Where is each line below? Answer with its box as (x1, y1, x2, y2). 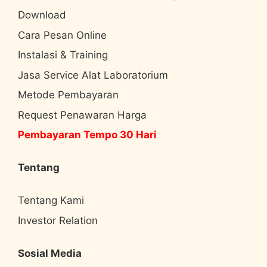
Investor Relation (18, 214, 98, 226)
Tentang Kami (18, 194, 84, 207)
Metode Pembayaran (18, 89, 119, 101)
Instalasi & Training (18, 49, 108, 61)
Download (18, 9, 66, 21)
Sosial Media (18, 247, 82, 259)
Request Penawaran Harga (18, 108, 147, 121)
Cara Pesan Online (18, 29, 107, 41)
